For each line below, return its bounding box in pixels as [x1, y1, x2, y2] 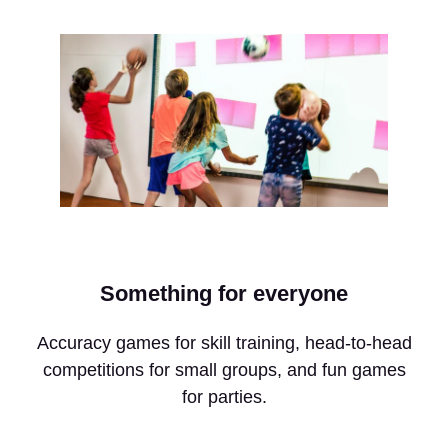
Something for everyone [100, 281, 348, 307]
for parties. [181, 387, 267, 408]
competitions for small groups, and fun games [42, 360, 406, 381]
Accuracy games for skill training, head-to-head [36, 333, 412, 354]
